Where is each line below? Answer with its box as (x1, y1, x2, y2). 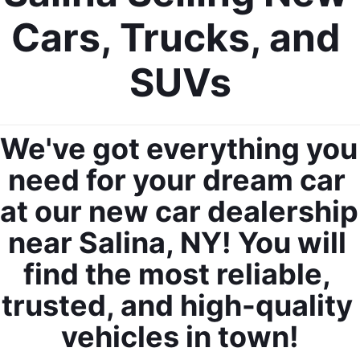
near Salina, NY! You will (7, 225, 346, 261)
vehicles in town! (61, 319, 299, 355)
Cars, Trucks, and (10, 14, 341, 62)
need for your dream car (8, 162, 346, 198)
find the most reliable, (22, 256, 331, 292)
